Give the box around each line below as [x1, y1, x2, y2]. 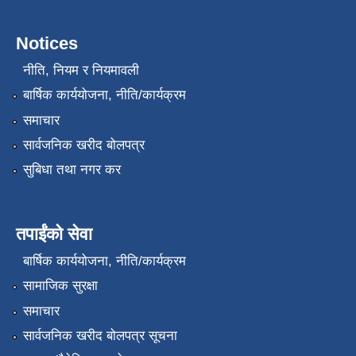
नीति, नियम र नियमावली [22, 62, 139, 78]
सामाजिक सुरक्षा [22, 278, 98, 294]
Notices [16, 33, 78, 54]
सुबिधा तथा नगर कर [22, 162, 121, 178]
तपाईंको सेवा [16, 224, 92, 245]
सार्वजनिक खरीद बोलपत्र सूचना [22, 327, 177, 343]
